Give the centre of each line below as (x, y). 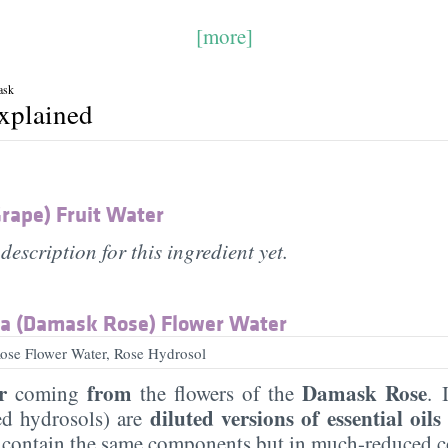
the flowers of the (217, 392)
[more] (224, 35)
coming (47, 392)
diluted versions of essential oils (295, 417)
